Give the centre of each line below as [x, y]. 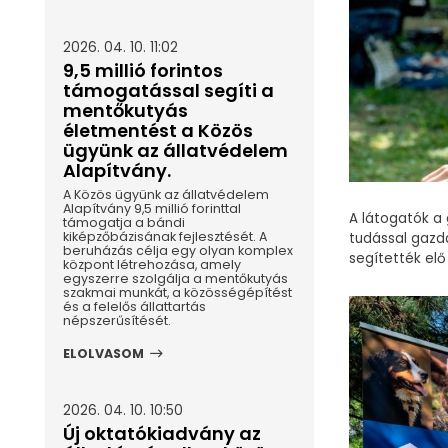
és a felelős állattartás [134, 306]
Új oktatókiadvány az [161, 433]
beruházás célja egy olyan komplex [177, 250]
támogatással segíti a [168, 91]
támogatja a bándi [123, 222]
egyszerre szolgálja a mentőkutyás [175, 278]
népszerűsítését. [116, 320]
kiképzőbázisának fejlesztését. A [164, 236]
